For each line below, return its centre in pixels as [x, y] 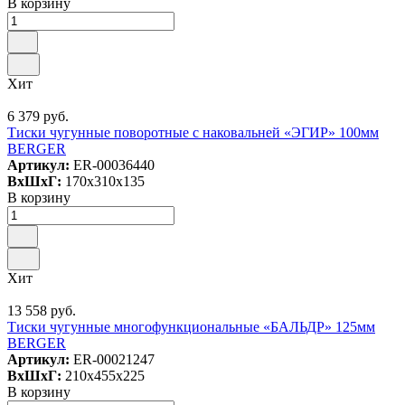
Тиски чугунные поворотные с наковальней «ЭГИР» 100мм [193, 133]
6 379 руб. [38, 117]
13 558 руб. [42, 311]
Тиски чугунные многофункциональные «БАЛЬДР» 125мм [191, 327]
